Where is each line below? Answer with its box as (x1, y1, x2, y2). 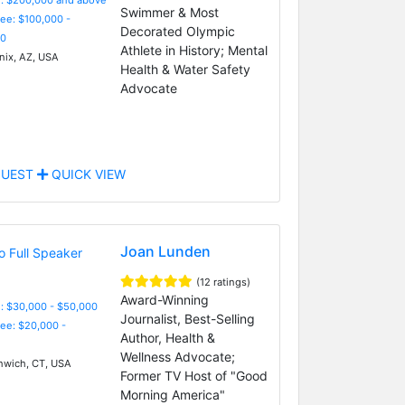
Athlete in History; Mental (119, 42, 268, 58)
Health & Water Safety (119, 61, 250, 77)
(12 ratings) (195, 275, 250, 288)
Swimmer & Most (119, 4, 219, 20)
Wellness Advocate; (119, 348, 235, 364)
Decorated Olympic (119, 23, 235, 39)
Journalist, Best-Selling (119, 310, 255, 326)
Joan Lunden (119, 241, 211, 260)
